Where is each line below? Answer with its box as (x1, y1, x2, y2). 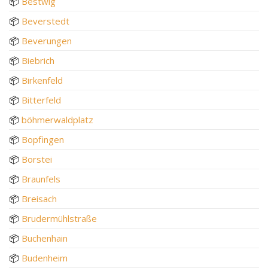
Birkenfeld (22, 74, 63, 86)
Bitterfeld (22, 93, 61, 106)
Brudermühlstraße (22, 212, 97, 224)
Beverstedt (22, 14, 69, 27)
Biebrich (22, 54, 54, 66)
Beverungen (22, 34, 72, 47)
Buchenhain (22, 232, 68, 244)
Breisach (22, 192, 57, 205)
